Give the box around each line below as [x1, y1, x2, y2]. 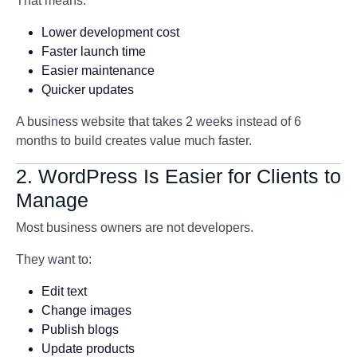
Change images [41, 304, 131, 317]
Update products [41, 342, 135, 355]
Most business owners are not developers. [16, 221, 253, 234]
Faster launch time [41, 45, 146, 58]
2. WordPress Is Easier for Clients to [16, 165, 341, 187]
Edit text [41, 284, 87, 298]
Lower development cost [41, 25, 179, 39]
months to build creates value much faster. [16, 134, 252, 147]
